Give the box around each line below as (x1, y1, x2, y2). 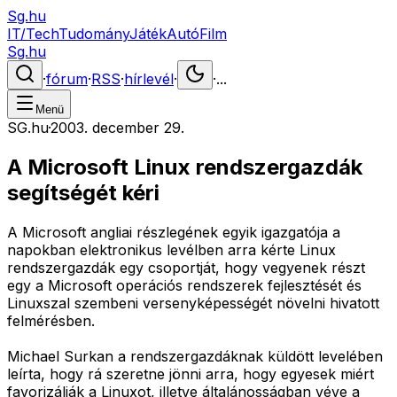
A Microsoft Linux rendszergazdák (7, 153, 362, 180)
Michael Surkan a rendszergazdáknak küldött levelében (7, 346, 383, 365)
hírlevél (124, 70, 174, 88)
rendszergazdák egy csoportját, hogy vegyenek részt (7, 258, 365, 276)
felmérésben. (7, 311, 95, 330)
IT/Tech (7, 25, 58, 43)
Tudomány (58, 25, 129, 43)
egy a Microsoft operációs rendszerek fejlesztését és (7, 276, 362, 294)
